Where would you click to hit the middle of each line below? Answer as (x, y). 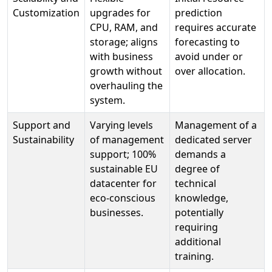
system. (107, 100)
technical (195, 183)
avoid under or (209, 56)
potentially (199, 212)
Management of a (216, 125)
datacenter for (123, 183)
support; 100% (123, 154)
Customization (46, 13)
